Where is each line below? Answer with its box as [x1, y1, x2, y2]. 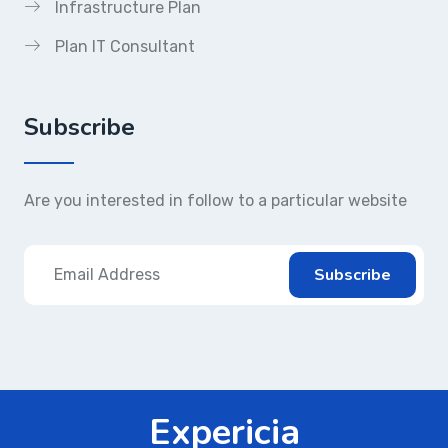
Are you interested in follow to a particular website [24, 191, 407, 210]
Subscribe [24, 111, 135, 143]
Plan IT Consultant [55, 37, 195, 56]
